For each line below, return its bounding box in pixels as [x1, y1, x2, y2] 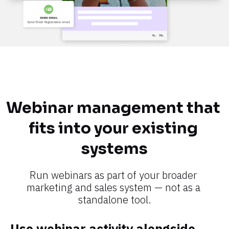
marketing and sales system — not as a [26, 180, 200, 194]
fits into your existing [28, 118, 198, 138]
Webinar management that [6, 98, 220, 118]
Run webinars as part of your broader [30, 168, 197, 182]
